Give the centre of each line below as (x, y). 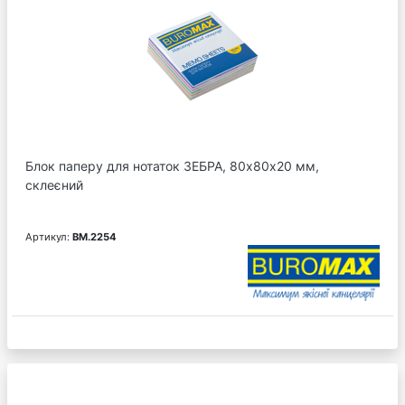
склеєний (54, 185)
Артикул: (49, 237)
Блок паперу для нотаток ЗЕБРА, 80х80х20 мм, (172, 166)
